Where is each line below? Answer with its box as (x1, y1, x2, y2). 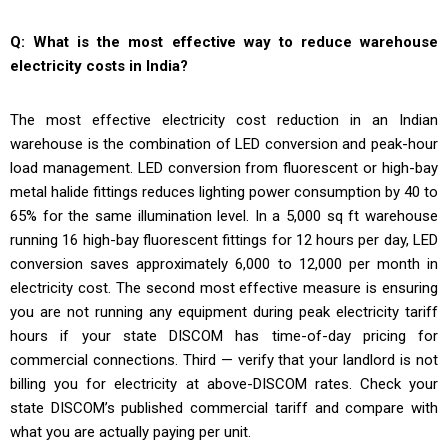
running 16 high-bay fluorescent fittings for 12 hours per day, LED (10, 231, 438, 250)
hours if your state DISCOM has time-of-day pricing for (10, 327, 438, 346)
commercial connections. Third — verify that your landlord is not (10, 351, 438, 370)
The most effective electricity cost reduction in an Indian (10, 111, 438, 130)
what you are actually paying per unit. (10, 423, 251, 442)
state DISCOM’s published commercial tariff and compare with (10, 399, 438, 418)
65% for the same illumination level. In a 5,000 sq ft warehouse (10, 207, 438, 226)
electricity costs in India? (10, 57, 188, 76)
